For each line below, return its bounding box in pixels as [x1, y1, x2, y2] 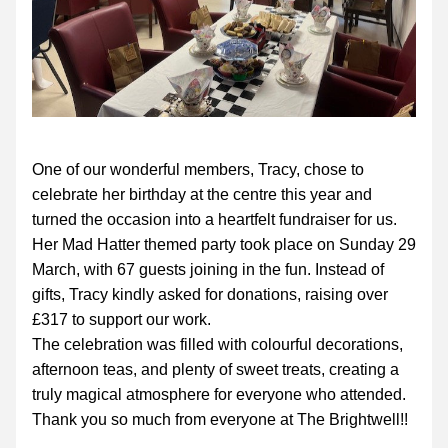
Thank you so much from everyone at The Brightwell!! [32, 411, 408, 428]
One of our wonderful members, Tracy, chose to [32, 161, 364, 178]
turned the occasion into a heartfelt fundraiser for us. [32, 211, 397, 228]
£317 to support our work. [32, 311, 211, 328]
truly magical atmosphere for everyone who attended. [32, 386, 406, 403]
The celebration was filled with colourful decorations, [32, 336, 403, 353]
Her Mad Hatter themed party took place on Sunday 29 [32, 236, 416, 253]
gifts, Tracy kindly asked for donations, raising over [32, 286, 388, 303]
